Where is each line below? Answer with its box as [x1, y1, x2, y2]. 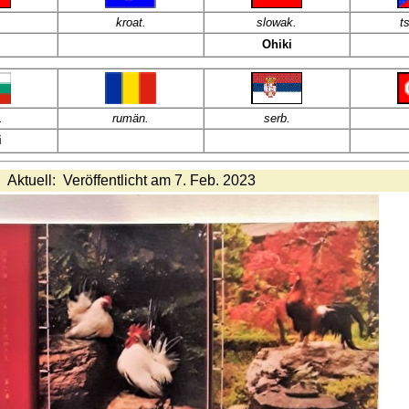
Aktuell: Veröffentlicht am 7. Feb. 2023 [7, 173, 256, 188]
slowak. [257, 16, 297, 29]
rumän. [112, 111, 149, 125]
